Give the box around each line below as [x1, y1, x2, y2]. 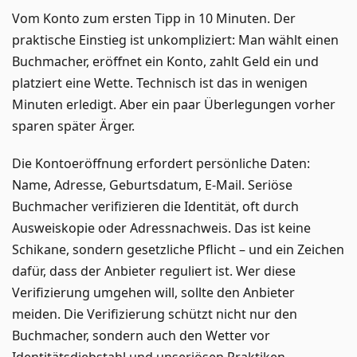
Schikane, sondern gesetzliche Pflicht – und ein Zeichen [12, 240, 344, 258]
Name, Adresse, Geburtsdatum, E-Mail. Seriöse [12, 175, 292, 194]
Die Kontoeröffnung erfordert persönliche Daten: [12, 154, 310, 172]
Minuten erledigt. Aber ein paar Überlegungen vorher [12, 95, 335, 113]
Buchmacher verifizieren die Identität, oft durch [12, 197, 299, 215]
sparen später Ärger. [12, 116, 135, 135]
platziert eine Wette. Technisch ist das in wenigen [12, 73, 308, 92]
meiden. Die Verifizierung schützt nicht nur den [12, 304, 297, 323]
